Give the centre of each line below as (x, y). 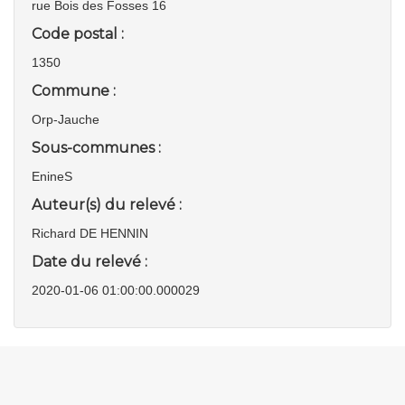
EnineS (52, 176)
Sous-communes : (96, 148)
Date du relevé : (89, 262)
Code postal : (78, 34)
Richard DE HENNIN (90, 233)
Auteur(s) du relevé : (107, 205)
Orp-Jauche (66, 119)
